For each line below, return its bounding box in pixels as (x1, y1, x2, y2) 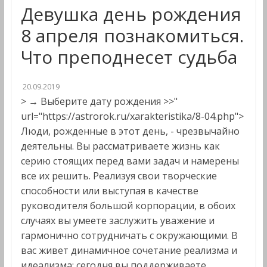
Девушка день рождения (20, 2, 241, 26)
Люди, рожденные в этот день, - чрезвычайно (20, 125, 240, 138)
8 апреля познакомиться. (20, 23, 244, 48)
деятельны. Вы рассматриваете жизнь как (20, 139, 220, 153)
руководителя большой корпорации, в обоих (20, 199, 235, 212)
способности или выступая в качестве (20, 184, 198, 197)
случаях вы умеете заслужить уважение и (20, 214, 215, 227)
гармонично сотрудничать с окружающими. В (20, 229, 238, 242)
